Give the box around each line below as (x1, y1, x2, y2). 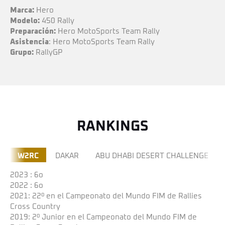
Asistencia (10, 38, 49, 46)
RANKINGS (77, 120, 148, 134)
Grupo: (10, 49, 34, 56)
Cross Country (10, 203, 60, 210)
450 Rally (40, 17, 74, 25)
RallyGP (34, 49, 62, 56)
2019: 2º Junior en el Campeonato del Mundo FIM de (10, 213, 197, 221)
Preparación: (10, 28, 56, 35)
